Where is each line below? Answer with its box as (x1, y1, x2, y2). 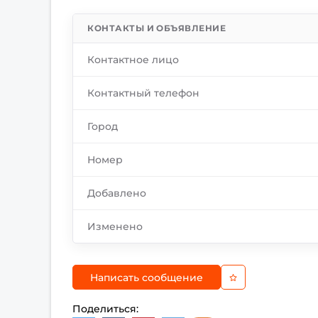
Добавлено (87, 187, 147, 199)
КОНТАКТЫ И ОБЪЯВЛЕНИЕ (87, 23, 226, 33)
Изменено (87, 220, 143, 233)
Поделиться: (72, 302, 139, 315)
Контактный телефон (87, 87, 200, 99)
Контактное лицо (87, 53, 180, 66)
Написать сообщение (90, 270, 204, 284)
